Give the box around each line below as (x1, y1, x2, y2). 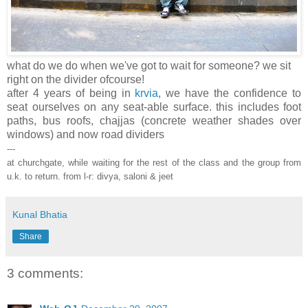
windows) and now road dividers (7, 128, 164, 140)
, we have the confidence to (158, 87, 302, 99)
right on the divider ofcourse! (7, 73, 144, 85)
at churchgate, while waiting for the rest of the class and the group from (7, 157, 301, 168)
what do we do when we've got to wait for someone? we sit (7, 59, 291, 71)
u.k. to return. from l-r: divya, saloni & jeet (7, 170, 173, 181)
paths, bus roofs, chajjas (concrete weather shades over (7, 114, 301, 126)
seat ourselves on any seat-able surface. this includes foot (7, 100, 301, 113)
